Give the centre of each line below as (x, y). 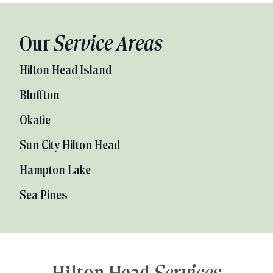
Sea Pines (44, 196)
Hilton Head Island (66, 71)
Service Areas (108, 45)
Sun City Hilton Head (70, 146)
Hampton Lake (55, 171)
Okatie (35, 121)
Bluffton (40, 96)
